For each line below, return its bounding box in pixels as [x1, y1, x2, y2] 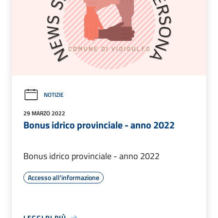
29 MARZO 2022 [23, 108, 65, 118]
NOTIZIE [44, 90, 64, 100]
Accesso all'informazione [28, 172, 99, 182]
